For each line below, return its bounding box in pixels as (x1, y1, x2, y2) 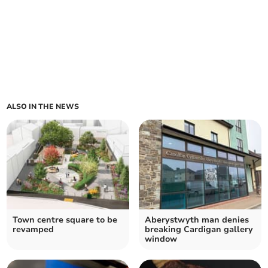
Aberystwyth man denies (145, 214, 249, 226)
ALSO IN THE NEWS (7, 102, 80, 112)
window (145, 233, 177, 245)
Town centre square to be (13, 214, 118, 226)
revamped (13, 224, 54, 236)
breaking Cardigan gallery (145, 224, 253, 236)
